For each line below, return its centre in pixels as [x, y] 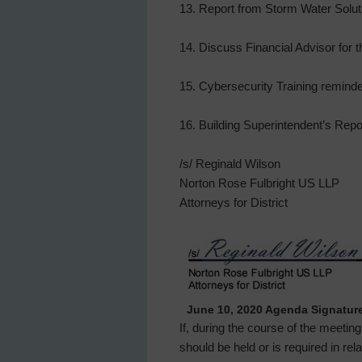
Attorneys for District [234, 202]
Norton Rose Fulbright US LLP [259, 183]
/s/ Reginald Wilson [230, 164]
